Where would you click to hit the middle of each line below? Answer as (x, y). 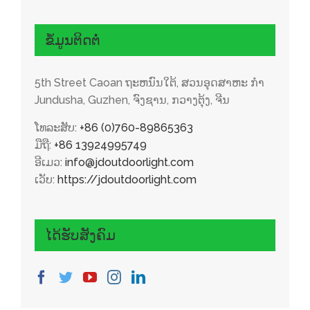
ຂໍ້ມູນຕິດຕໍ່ (73, 40)
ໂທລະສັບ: (57, 128)
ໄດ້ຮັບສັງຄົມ (80, 236)
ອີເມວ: (50, 163)
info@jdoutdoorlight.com (129, 163)
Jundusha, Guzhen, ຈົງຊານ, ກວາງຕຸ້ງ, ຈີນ (132, 100)
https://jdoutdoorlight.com (127, 180)
